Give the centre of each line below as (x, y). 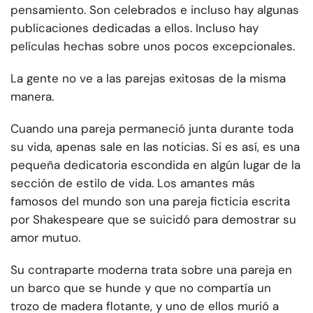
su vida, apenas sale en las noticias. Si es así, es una (155, 147)
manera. (32, 97)
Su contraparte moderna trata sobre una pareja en (151, 270)
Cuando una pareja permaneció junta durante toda (152, 129)
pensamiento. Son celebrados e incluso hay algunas (155, 10)
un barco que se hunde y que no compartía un (141, 288)
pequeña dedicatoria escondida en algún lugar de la (155, 165)
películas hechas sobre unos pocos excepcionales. (153, 46)
